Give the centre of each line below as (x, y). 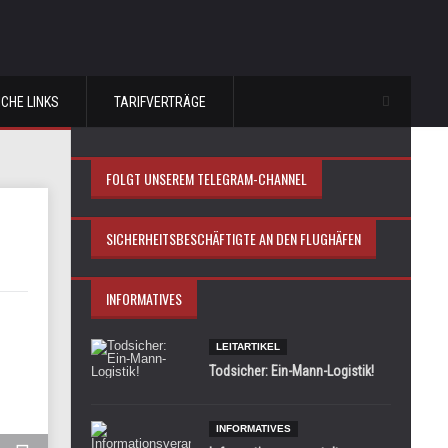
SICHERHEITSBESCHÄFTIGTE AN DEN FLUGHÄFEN (233, 238)
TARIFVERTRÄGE (160, 102)
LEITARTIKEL (248, 346)
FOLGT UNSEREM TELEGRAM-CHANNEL (206, 178)
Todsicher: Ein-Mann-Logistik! (291, 371)
